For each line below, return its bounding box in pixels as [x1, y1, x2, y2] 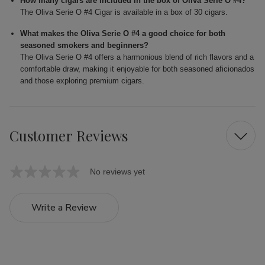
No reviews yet [90, 167, 145, 177]
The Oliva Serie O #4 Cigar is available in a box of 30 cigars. [20, 8, 228, 17]
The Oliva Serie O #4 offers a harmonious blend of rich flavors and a [20, 53, 254, 62]
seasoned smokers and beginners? [20, 41, 149, 50]
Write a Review [31, 201, 97, 215]
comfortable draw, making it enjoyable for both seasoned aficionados [20, 64, 255, 74]
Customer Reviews [9, 125, 128, 145]
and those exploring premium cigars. [20, 76, 145, 86]
